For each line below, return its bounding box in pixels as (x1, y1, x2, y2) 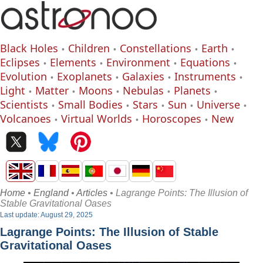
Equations (180, 55, 230, 69)
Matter (35, 83, 69, 97)
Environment (106, 55, 170, 69)
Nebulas (123, 83, 164, 97)
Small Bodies (58, 97, 123, 112)
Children (68, 41, 110, 55)
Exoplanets (57, 69, 112, 83)
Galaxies (122, 69, 164, 83)
